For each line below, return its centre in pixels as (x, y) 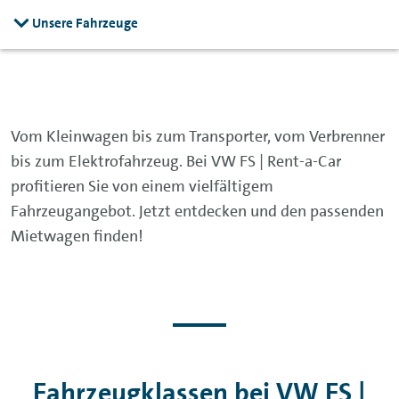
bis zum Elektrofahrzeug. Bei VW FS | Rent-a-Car (176, 161)
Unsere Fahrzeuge (85, 23)
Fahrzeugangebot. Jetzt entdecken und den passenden (197, 211)
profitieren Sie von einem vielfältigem (142, 186)
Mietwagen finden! (77, 236)
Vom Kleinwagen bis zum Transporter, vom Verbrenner (198, 136)
